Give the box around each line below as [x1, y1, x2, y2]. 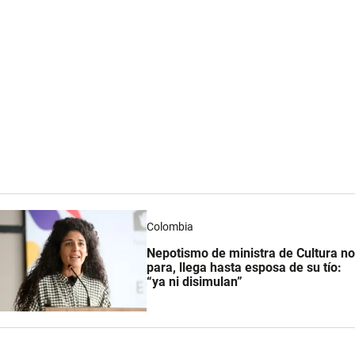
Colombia [146, 219, 193, 233]
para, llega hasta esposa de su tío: [146, 260, 342, 276]
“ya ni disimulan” [146, 274, 242, 290]
